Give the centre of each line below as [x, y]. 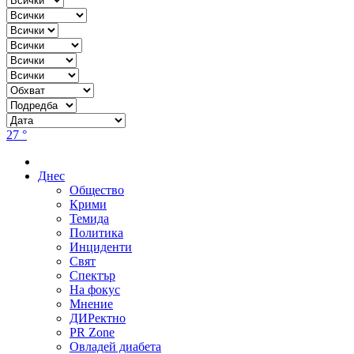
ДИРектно [98, 318]
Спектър [92, 275]
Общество [97, 190]
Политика [96, 232]
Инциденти [101, 247]
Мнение [91, 303]
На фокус [95, 289]
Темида [89, 218]
